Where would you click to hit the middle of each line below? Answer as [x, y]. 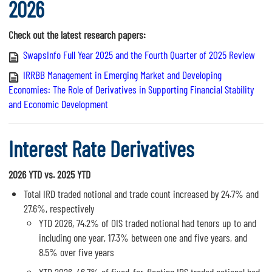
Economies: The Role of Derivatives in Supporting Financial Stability [131, 89]
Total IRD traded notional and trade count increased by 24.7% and [141, 194]
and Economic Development [58, 104]
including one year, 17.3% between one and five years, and [143, 238]
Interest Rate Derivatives [101, 148]
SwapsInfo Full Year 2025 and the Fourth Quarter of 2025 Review [139, 54]
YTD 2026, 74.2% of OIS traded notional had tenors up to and [148, 223]
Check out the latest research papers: [77, 35]
